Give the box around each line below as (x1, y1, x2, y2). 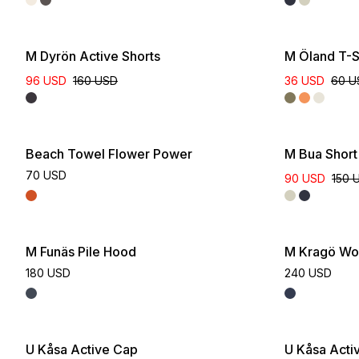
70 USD (26, 168, 67, 182)
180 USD (26, 266, 71, 280)
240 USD (284, 266, 332, 280)
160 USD (73, 74, 118, 87)
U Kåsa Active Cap (26, 341, 138, 357)
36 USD (284, 74, 325, 87)
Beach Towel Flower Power (26, 146, 192, 162)
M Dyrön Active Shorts (26, 48, 160, 64)
